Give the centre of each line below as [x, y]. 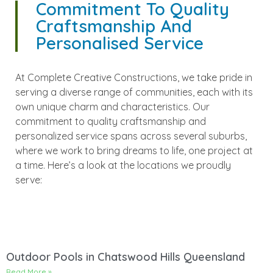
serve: [29, 180]
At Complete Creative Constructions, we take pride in [134, 77]
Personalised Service [120, 43]
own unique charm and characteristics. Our [112, 107]
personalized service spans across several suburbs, [131, 136]
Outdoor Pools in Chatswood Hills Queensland [126, 257]
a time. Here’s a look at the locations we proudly [123, 165]
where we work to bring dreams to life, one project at [134, 151]
